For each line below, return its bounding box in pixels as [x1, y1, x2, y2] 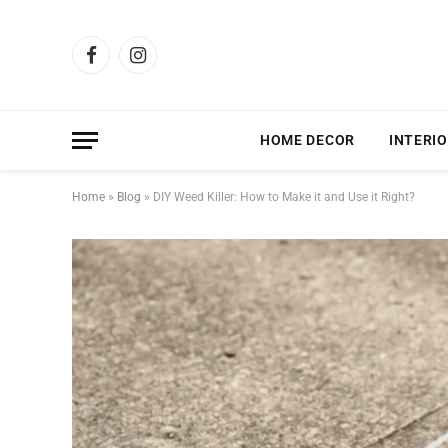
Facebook [89, 55, 151, 72]
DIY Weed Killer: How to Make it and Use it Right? [153, 190, 415, 204]
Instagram [136, 55, 202, 72]
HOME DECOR [259, 132, 355, 148]
